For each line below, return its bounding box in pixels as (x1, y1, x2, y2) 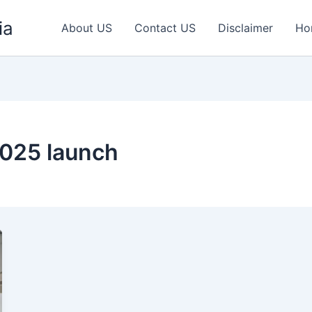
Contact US (134, 21, 196, 35)
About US (61, 21, 112, 35)
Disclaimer (218, 21, 273, 35)
